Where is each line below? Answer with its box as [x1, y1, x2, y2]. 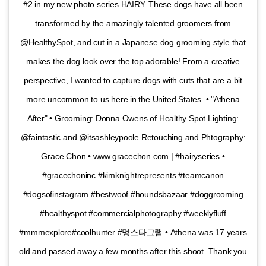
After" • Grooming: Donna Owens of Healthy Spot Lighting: [27, 113, 239, 123]
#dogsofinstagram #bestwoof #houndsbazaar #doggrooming [23, 189, 243, 199]
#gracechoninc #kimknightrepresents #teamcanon [42, 170, 224, 180]
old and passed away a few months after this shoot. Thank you [19, 246, 247, 256]
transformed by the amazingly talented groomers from [34, 18, 232, 28]
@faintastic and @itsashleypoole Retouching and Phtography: [20, 132, 246, 142]
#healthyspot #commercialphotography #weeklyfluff [40, 208, 226, 218]
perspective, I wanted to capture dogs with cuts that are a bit [24, 75, 242, 85]
